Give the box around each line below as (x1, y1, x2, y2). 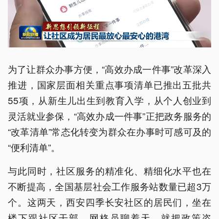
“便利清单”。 (8, 140, 60, 153)
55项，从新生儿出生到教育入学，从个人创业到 (8, 93, 211, 107)
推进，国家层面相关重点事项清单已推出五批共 (8, 78, 211, 91)
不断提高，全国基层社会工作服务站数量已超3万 (8, 179, 211, 193)
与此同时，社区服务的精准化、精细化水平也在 (8, 164, 211, 177)
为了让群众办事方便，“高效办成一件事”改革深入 (8, 62, 211, 75)
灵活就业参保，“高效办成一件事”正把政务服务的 (8, 109, 211, 122)
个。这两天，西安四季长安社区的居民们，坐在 (8, 195, 211, 208)
